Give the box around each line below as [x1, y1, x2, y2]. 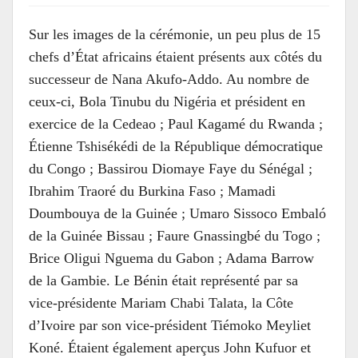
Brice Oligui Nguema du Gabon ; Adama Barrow [29, 250, 314, 266]
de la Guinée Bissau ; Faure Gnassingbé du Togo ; [29, 228, 320, 244]
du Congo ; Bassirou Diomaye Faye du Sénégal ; [29, 161, 312, 177]
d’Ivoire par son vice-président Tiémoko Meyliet [29, 317, 311, 333]
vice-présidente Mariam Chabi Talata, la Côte [29, 295, 293, 311]
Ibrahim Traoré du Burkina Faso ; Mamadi [29, 183, 276, 199]
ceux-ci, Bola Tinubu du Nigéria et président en [29, 93, 305, 109]
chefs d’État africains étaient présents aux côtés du [29, 49, 322, 65]
